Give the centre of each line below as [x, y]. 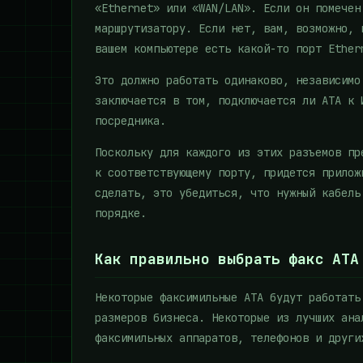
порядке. [121, 213]
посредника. [130, 121]
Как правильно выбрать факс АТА [227, 259]
